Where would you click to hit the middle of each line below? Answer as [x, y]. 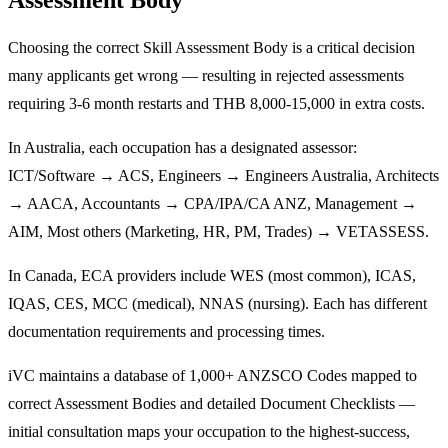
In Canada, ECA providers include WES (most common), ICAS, [212, 275]
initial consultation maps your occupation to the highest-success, [209, 431]
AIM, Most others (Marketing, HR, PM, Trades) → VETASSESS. [218, 231]
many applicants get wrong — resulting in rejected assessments [206, 75]
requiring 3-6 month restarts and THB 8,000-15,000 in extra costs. [216, 103]
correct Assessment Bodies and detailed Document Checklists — [211, 403]
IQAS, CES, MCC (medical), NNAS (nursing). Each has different [217, 303]
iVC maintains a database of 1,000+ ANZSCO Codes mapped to [212, 375]
